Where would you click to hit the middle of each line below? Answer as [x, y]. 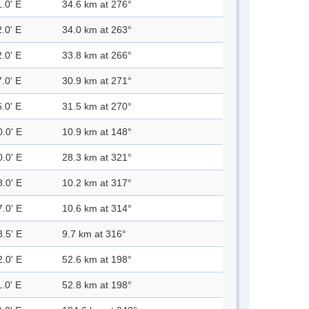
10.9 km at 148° [97, 132]
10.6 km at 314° [97, 209]
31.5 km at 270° [97, 107]
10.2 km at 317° [97, 183]
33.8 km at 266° [97, 56]
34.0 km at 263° [97, 30]
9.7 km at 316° [94, 234]
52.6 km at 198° [97, 260]
